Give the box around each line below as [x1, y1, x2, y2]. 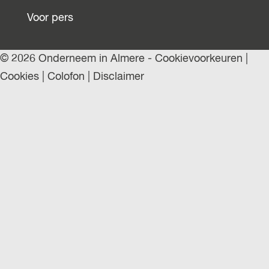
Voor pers [27, 13, 73, 23]
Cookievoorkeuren [155, 53, 243, 64]
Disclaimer [93, 71, 144, 82]
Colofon [47, 71, 85, 82]
